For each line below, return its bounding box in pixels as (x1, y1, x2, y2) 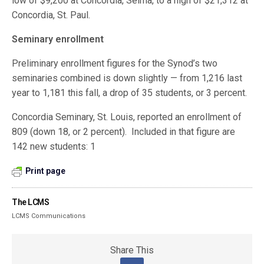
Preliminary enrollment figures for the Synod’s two (12, 58, 218, 69)
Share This (110, 245, 154, 256)
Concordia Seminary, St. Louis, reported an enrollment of (12, 111, 242, 123)
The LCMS (12, 197, 49, 207)
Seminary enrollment (12, 34, 104, 45)
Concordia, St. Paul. (12, 9, 91, 21)
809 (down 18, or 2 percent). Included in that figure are (12, 126, 236, 137)
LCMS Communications (12, 212, 86, 220)
